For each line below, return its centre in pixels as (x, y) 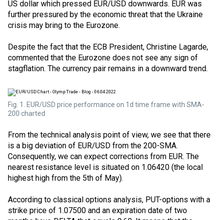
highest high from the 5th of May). (66, 178)
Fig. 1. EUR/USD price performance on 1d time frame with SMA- (106, 104)
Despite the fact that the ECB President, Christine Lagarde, (108, 47)
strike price (27, 210)
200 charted (27, 113)
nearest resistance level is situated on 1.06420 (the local (105, 167)
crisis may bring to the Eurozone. (64, 25)
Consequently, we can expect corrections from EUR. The (103, 156)
